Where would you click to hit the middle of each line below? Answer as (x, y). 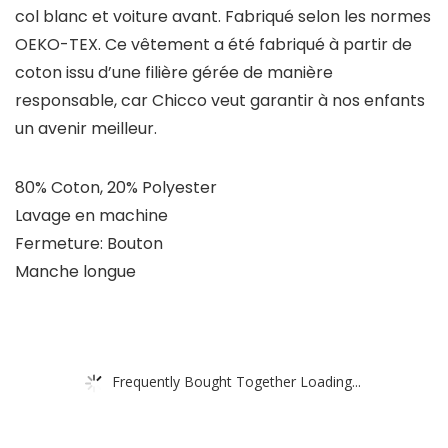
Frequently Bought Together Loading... (236, 381)
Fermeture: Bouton (89, 244)
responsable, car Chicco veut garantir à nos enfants (220, 101)
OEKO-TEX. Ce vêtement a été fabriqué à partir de (213, 45)
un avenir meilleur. (86, 129)
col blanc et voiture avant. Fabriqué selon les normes (223, 17)
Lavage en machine (91, 216)
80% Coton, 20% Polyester (116, 188)
